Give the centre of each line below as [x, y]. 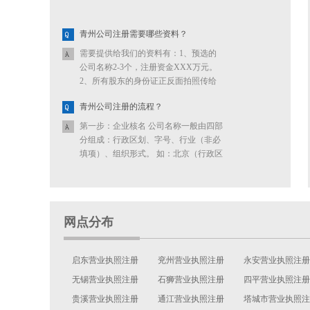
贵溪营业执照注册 [105, 299]
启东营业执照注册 [105, 260]
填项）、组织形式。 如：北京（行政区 [151, 154]
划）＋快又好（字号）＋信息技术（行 [150, 167]
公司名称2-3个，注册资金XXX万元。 [148, 67]
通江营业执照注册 [191, 299]
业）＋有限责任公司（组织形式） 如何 [151, 181]
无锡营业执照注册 [105, 280]
